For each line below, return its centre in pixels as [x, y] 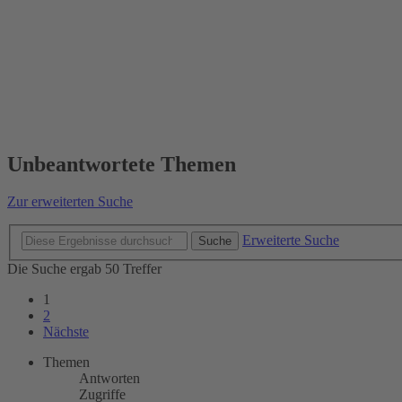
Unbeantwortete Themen [122, 164]
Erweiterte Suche [291, 240]
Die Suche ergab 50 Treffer [84, 269]
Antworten [109, 378]
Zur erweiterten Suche [70, 202]
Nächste [66, 332]
